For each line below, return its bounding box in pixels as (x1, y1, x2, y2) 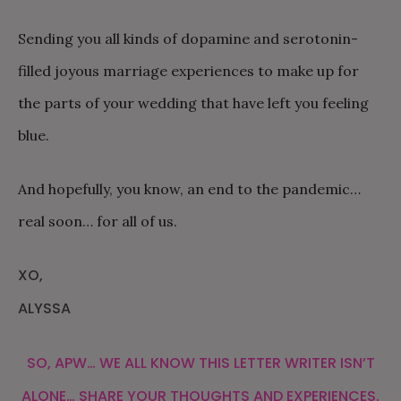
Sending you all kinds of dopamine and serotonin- (18, 30, 358, 47)
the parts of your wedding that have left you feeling (18, 94, 369, 112)
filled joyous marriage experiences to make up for (18, 62, 359, 80)
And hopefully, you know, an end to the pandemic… (18, 180, 361, 198)
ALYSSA (18, 298, 71, 319)
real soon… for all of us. (18, 212, 177, 230)
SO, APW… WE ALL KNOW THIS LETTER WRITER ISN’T (26, 353, 375, 373)
